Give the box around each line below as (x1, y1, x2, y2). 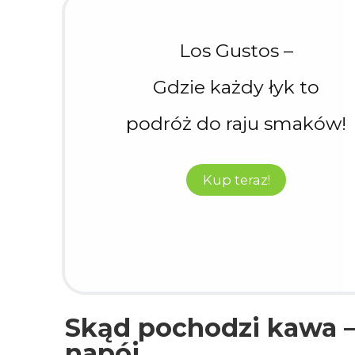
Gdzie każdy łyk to (153, 75, 320, 98)
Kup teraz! (202, 171, 270, 188)
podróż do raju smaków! (126, 112, 347, 135)
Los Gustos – (179, 39, 294, 62)
